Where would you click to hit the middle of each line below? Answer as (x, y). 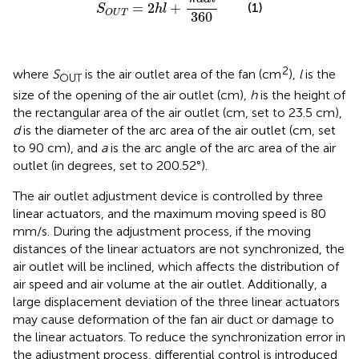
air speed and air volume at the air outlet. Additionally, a (170, 284)
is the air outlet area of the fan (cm (182, 74)
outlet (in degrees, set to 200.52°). (110, 166)
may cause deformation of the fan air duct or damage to (173, 320)
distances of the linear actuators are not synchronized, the (179, 249)
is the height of (301, 95)
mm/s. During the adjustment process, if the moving (162, 232)
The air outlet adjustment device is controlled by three (168, 196)
